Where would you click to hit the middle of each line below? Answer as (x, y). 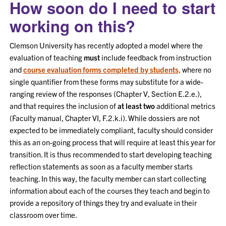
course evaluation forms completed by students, (102, 69)
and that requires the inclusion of (64, 106)
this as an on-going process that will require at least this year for (113, 142)
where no (196, 69)
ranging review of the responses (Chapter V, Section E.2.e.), (106, 94)
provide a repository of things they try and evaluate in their (103, 203)
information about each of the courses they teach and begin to (110, 190)
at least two (136, 106)
